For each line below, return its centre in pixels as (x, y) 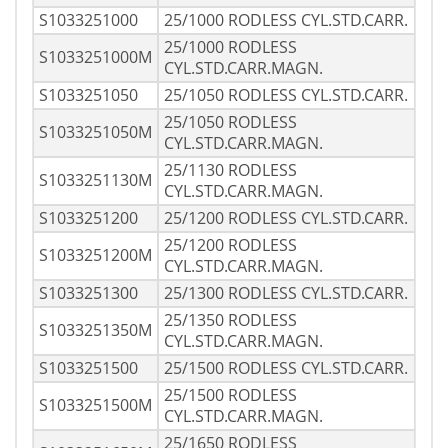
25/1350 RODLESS (230, 320)
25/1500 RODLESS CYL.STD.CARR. (286, 368)
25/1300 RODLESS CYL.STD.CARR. (286, 293)
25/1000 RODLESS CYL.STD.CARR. (286, 20)
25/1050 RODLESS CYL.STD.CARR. (286, 95)
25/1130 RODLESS (230, 170)
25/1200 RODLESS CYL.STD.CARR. (286, 218)
